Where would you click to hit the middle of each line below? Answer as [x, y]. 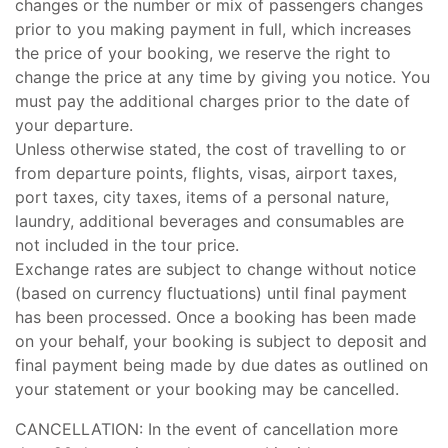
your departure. [74, 125]
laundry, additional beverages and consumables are [209, 221]
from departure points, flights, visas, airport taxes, [206, 173]
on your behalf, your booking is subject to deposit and [221, 341]
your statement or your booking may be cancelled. [207, 389]
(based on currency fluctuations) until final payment [211, 293]
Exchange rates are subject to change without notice [215, 269]
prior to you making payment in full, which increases [213, 29]
